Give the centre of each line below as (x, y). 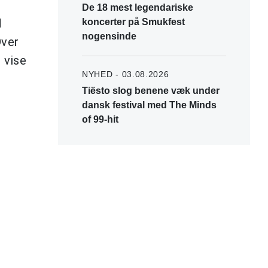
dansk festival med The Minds (149, 105)
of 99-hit (100, 119)
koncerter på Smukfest (133, 22)
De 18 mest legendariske (138, 7)
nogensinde (109, 36)
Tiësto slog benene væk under (151, 90)
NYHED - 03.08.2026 (126, 74)
